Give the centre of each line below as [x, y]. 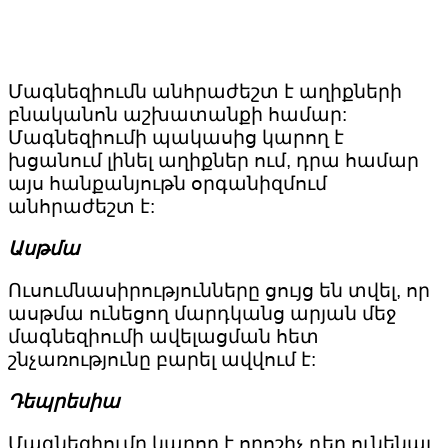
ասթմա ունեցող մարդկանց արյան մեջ [202, 314]
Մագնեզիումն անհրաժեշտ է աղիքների [205, 92]
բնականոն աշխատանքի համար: [177, 115]
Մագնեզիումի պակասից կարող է [176, 138]
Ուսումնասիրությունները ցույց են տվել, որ [219, 291]
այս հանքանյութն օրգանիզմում [167, 184]
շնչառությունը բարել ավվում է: [162, 360]
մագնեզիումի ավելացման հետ [163, 337]
